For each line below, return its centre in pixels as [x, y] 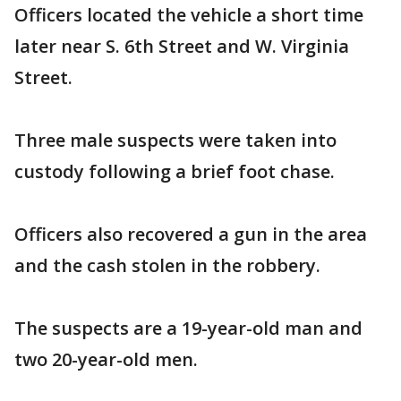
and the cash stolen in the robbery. [167, 265]
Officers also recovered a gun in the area [191, 234]
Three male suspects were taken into [175, 140]
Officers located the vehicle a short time [189, 15]
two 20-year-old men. [106, 359]
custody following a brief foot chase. [175, 171]
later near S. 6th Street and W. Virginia [182, 46]
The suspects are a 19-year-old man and [188, 328]
